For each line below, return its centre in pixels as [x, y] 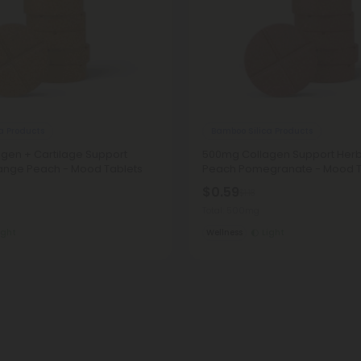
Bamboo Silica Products [262, 131]
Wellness [224, 232]
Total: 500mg [231, 210]
